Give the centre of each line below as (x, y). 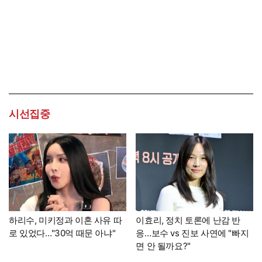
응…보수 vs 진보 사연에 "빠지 (192, 233)
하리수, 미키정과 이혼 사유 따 (65, 220)
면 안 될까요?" (163, 246)
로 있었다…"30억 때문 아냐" (62, 233)
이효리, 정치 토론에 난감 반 (188, 220)
